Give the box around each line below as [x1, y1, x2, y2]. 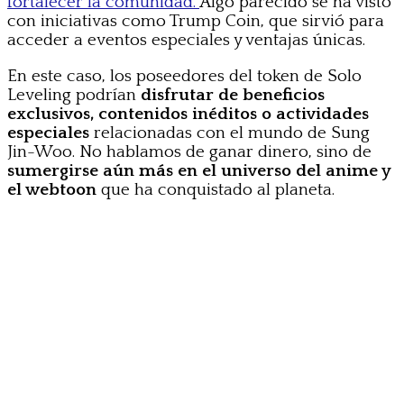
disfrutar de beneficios [141, 85, 325, 105]
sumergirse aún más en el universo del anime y [7, 161, 390, 180]
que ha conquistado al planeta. [96, 179, 335, 199]
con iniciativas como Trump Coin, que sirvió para [7, 11, 384, 31]
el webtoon [7, 179, 96, 199]
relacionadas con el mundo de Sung [89, 123, 370, 142]
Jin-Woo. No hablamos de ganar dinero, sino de [7, 142, 372, 161]
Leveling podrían [7, 85, 141, 105]
